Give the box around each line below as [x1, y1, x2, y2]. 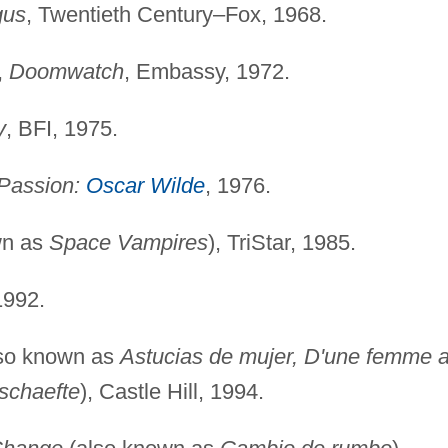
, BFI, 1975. [5, 115, 118, 141]
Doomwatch [8, 58, 124, 84]
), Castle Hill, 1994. [79, 378, 264, 404]
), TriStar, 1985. [207, 229, 356, 255]
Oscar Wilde [85, 172, 205, 198]
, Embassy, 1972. [123, 58, 290, 84]
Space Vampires [48, 229, 208, 255]
